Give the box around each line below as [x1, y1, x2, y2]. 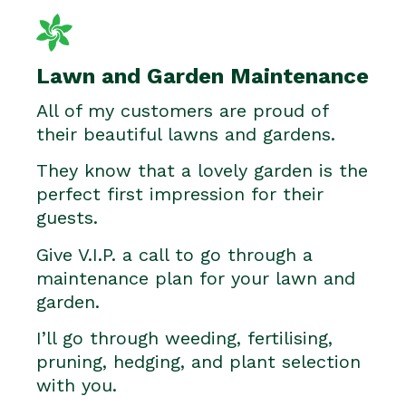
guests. [36, 207, 98, 229]
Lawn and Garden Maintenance [36, 63, 369, 89]
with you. [36, 373, 117, 396]
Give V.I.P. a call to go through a [36, 243, 313, 266]
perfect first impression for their [36, 183, 324, 206]
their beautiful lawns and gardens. [36, 122, 335, 145]
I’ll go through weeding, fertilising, [36, 326, 333, 349]
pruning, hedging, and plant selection [36, 350, 361, 372]
